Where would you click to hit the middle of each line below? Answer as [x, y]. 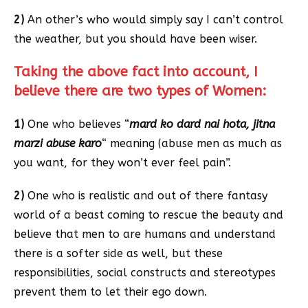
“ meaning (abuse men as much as [192, 143]
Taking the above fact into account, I [136, 72]
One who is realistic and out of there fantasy [147, 196]
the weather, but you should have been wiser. [135, 39]
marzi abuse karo [58, 143]
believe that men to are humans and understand [145, 234]
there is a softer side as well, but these [118, 253]
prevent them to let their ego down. [110, 292]
